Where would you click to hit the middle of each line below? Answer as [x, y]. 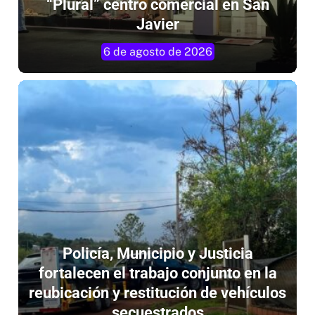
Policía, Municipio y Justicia [157, 253]
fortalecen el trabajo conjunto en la [157, 273]
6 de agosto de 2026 [157, 51]
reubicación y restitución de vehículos [157, 292]
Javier [157, 24]
